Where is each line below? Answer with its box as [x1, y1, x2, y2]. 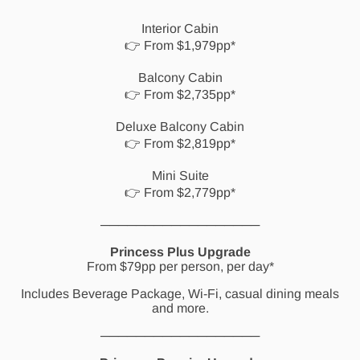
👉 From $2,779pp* [125, 185, 235, 199]
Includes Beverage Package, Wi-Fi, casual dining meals [21, 286, 339, 301]
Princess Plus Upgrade [109, 244, 251, 259]
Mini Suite [151, 168, 209, 182]
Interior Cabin [141, 21, 219, 35]
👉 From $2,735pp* [125, 87, 235, 101]
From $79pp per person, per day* [86, 259, 274, 273]
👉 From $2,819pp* [125, 136, 235, 150]
